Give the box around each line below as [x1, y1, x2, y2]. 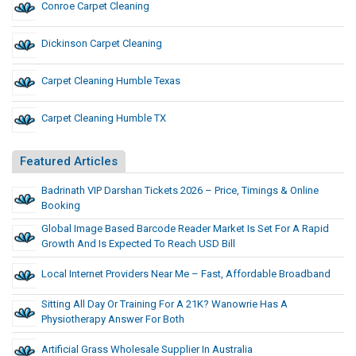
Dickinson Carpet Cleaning [41, 37, 162, 50]
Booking [41, 199, 80, 212]
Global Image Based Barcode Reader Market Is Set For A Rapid [41, 222, 329, 235]
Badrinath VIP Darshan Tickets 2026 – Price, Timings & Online [41, 184, 319, 197]
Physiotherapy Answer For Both [41, 313, 184, 326]
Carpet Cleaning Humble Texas [41, 75, 180, 87]
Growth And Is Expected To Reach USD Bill [41, 238, 235, 250]
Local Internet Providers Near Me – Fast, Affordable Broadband [41, 268, 331, 281]
